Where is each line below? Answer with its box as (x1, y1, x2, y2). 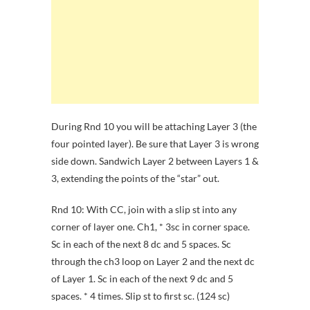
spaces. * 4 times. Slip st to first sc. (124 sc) (51, 290, 230, 302)
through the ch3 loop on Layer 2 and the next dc (51, 255, 255, 268)
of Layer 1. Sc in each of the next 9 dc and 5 (51, 273, 233, 285)
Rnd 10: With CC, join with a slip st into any (51, 203, 237, 216)
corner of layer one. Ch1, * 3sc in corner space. (51, 221, 250, 233)
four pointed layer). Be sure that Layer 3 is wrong (51, 138, 259, 150)
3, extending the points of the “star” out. (51, 172, 219, 185)
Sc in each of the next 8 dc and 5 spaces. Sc (51, 238, 231, 250)
